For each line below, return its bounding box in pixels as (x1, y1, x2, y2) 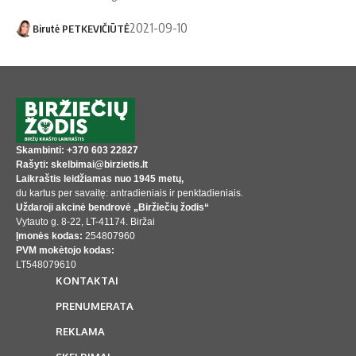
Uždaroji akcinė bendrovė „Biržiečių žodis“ (16, 201, 209, 213)
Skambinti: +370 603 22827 (16, 144, 138, 156)
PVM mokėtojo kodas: (16, 244, 114, 256)
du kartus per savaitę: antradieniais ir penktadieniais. (16, 187, 246, 199)
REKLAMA (56, 324, 105, 338)
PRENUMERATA (56, 299, 133, 312)
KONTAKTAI (56, 273, 118, 287)
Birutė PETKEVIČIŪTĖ (32, 21, 130, 35)
